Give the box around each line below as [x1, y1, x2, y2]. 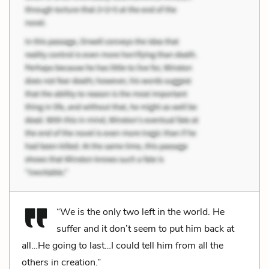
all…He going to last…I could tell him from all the [22, 238, 223, 252]
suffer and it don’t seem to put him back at [56, 222, 234, 235]
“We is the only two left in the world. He [56, 205, 225, 219]
